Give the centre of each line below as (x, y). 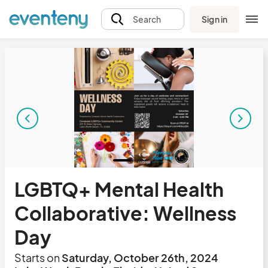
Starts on (37, 258)
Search (147, 19)
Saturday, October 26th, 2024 (139, 258)
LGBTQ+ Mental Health (119, 189)
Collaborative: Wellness (125, 213)
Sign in (214, 19)
